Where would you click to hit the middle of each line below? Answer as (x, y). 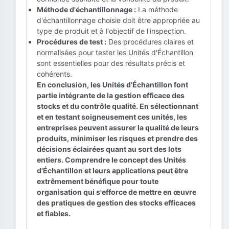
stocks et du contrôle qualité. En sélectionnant (118, 106)
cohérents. (54, 74)
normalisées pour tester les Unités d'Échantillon (115, 52)
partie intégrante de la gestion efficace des (111, 95)
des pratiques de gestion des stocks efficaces (116, 203)
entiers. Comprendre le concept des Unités (111, 160)
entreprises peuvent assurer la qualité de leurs (118, 128)
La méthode (157, 9)
